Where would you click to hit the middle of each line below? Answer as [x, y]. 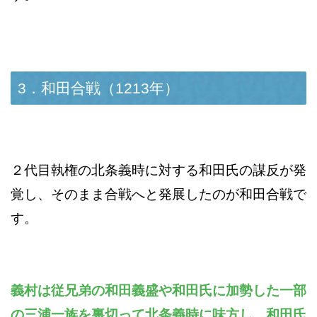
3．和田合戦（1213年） [98, 88]
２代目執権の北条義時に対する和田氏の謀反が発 [158, 171]
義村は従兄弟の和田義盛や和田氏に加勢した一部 [158, 291]
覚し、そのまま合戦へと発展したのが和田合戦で [158, 195]
